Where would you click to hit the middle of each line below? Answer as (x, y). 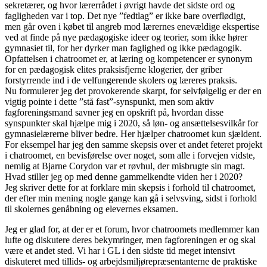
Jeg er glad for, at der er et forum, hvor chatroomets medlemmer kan (132, 229)
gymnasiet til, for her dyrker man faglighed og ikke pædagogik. (123, 48)
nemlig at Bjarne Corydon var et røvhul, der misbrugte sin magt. (125, 166)
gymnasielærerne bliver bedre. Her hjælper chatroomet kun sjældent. (133, 134)
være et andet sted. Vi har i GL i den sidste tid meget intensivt (120, 251)
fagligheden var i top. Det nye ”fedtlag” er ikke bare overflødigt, (125, 16)
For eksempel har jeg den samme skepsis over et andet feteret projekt (133, 145)
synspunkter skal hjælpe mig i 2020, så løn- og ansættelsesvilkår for (131, 123)
